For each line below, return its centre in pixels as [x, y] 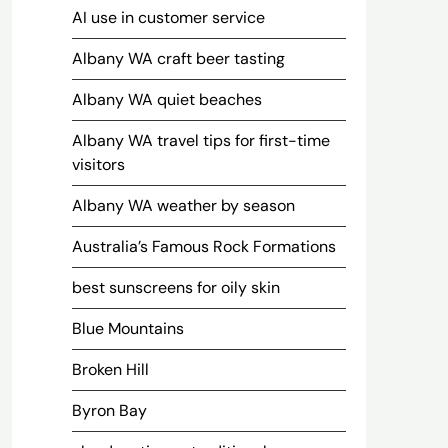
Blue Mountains [127, 328]
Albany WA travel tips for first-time [200, 140]
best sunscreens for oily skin [175, 287]
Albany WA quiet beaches [166, 99]
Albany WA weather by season [183, 205]
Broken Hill [110, 369]
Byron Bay [109, 410]
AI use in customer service [168, 17]
